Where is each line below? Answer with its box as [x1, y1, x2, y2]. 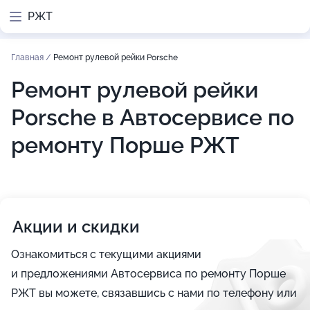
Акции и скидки [12, 217, 140, 237]
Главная [11, 53, 46, 62]
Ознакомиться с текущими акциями [11, 248, 201, 261]
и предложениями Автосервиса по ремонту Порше [11, 267, 286, 280]
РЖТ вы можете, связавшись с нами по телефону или [11, 286, 297, 300]
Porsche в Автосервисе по [11, 104, 294, 130]
